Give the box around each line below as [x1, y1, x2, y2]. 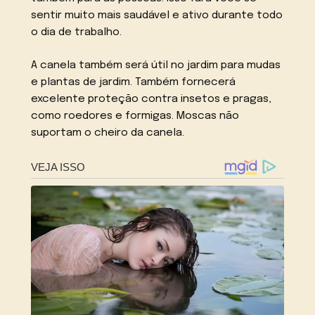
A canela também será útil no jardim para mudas [31, 60, 281, 72]
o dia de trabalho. [31, 27, 122, 39]
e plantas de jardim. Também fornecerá [31, 77, 236, 89]
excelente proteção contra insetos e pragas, [31, 94, 272, 105]
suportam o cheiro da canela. [31, 127, 185, 139]
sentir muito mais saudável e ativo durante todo [31, 10, 283, 22]
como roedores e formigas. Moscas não [31, 110, 240, 122]
